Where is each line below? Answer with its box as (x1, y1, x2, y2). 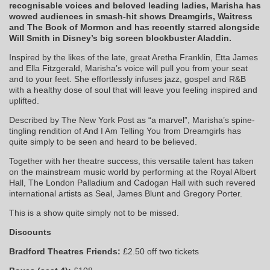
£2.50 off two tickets (121, 246, 199, 257)
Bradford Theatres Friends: (9, 246, 121, 257)
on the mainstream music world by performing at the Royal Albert (9, 167, 256, 177)
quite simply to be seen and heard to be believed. (9, 137, 197, 147)
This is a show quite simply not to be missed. (9, 208, 179, 218)
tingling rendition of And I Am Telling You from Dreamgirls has (9, 126, 241, 136)
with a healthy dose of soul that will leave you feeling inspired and (9, 85, 257, 95)
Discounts (9, 227, 51, 237)
